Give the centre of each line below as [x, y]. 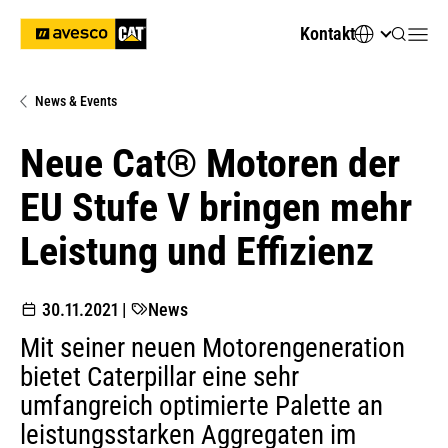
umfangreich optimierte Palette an [201, 406]
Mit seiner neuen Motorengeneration [212, 348]
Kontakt [327, 34]
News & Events [76, 101]
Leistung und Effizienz [197, 251]
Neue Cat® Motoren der [210, 163]
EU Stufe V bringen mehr [216, 207]
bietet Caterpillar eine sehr [159, 377]
